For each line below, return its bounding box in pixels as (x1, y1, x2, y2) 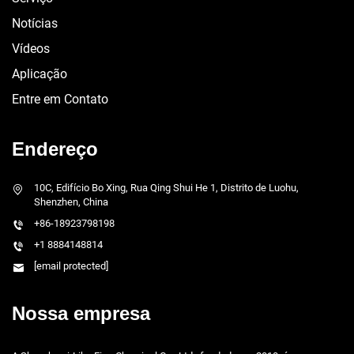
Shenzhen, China (34, 196, 108, 208)
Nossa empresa (12, 303, 150, 324)
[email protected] (34, 260, 108, 272)
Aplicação (12, 66, 67, 81)
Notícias (12, 16, 58, 31)
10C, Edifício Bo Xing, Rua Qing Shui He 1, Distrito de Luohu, (34, 182, 299, 194)
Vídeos (12, 41, 50, 56)
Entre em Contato (12, 92, 108, 107)
